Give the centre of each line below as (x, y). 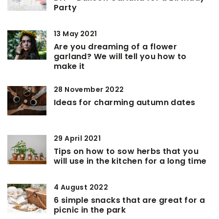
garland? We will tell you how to (120, 56)
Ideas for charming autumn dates (125, 102)
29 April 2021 (77, 138)
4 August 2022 (81, 187)
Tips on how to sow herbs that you (126, 151)
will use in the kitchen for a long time (130, 161)
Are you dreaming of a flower (116, 46)
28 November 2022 (89, 89)
